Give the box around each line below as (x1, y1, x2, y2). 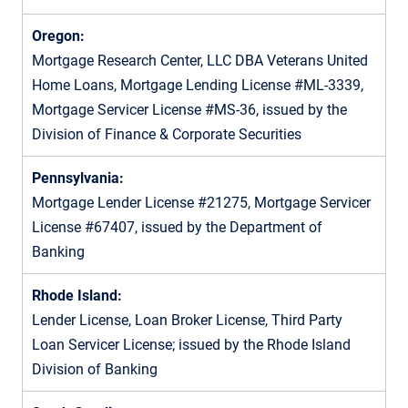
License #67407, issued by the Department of (32, 218, 322, 236)
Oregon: (32, 26, 85, 45)
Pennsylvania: (32, 168, 124, 187)
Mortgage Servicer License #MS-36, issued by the (32, 100, 347, 118)
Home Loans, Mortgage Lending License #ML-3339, (32, 76, 363, 94)
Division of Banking (32, 360, 158, 378)
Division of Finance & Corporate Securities (32, 125, 301, 143)
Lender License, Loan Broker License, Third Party (32, 311, 342, 329)
